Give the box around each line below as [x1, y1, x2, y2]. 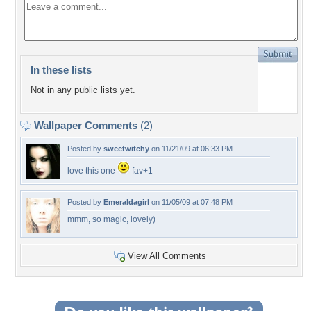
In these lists [31, 64, 92, 76]
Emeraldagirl [103, 198, 149, 206]
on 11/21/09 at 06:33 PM [149, 144, 233, 153]
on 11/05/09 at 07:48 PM [149, 198, 233, 206]
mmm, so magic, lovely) [67, 215, 155, 224]
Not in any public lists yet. [31, 85, 135, 96]
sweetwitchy [103, 144, 149, 153]
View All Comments [128, 251, 206, 261]
